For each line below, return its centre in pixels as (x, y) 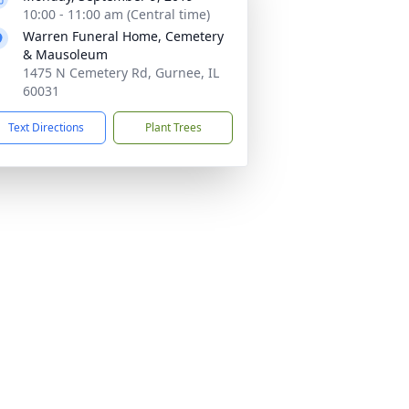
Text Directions (46, 127)
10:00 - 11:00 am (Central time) (116, 14)
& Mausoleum (65, 54)
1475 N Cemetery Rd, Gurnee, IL (121, 73)
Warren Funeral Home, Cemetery (123, 36)
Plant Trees (173, 127)
